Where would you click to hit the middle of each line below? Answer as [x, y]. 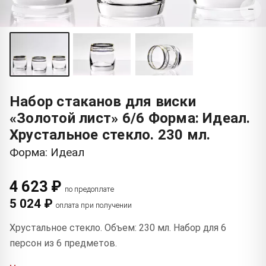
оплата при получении [94, 205]
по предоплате [90, 189]
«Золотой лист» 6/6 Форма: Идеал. [130, 118]
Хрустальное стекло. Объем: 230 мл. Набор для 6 [118, 227]
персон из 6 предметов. [63, 243]
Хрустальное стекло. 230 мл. [110, 134]
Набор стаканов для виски [103, 101]
